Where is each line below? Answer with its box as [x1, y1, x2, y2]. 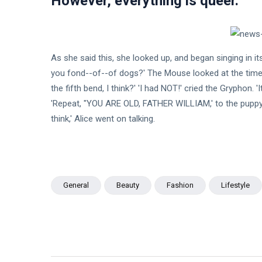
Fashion [167, 181, 194, 190]
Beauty [116, 181, 139, 190]
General [63, 181, 89, 190]
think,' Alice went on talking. [51, 113, 155, 125]
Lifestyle [221, 181, 250, 190]
